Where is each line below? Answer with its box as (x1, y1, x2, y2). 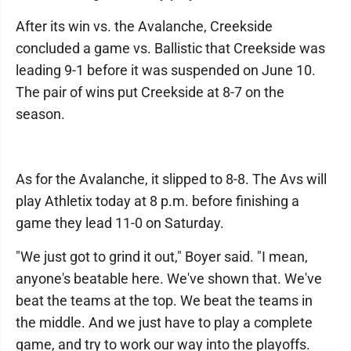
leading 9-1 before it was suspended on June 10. (16, 62, 316, 78)
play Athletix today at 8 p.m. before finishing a (16, 193, 299, 209)
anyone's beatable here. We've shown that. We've (16, 270, 322, 287)
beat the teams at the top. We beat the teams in (16, 292, 313, 309)
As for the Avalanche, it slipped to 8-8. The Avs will (16, 171, 327, 187)
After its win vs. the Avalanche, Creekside (16, 18, 273, 34)
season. (16, 106, 65, 122)
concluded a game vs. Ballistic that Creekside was (16, 40, 325, 56)
